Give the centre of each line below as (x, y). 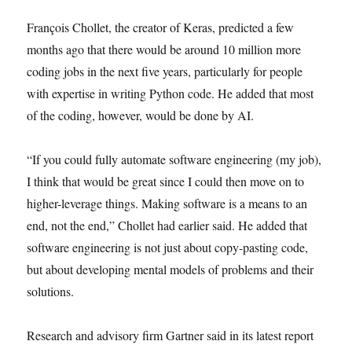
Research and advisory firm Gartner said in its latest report (170, 335)
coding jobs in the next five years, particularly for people (165, 71)
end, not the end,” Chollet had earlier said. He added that (167, 225)
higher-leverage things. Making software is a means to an (167, 203)
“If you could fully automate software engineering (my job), (174, 159)
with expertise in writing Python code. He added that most (170, 93)
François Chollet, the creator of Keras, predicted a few (161, 27)
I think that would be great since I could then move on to (166, 181)
